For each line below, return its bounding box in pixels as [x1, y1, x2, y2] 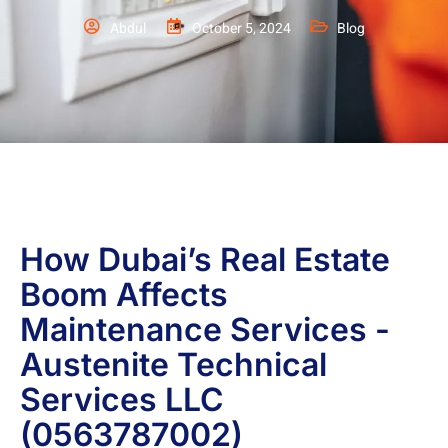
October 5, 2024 [191, 18, 291, 39]
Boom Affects [20, 275, 228, 315]
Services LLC [20, 380, 224, 420]
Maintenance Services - [20, 310, 390, 350]
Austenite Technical [20, 345, 327, 385]
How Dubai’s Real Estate [20, 240, 390, 280]
